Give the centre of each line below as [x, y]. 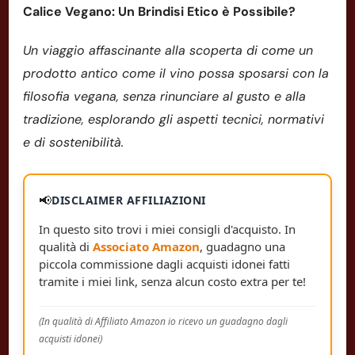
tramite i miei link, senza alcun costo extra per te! [172, 281]
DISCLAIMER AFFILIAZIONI [129, 200]
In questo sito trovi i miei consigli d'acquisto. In [167, 229]
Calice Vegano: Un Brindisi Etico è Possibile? [159, 11]
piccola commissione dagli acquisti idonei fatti [164, 263]
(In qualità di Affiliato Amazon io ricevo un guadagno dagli [163, 321]
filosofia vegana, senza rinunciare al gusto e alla [164, 96]
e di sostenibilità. [73, 142]
